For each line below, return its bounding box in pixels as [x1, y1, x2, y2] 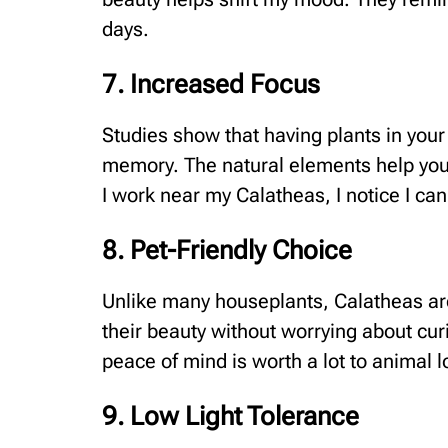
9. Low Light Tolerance [102, 401, 359, 432]
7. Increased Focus [102, 69, 320, 100]
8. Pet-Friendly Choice [102, 235, 352, 266]
